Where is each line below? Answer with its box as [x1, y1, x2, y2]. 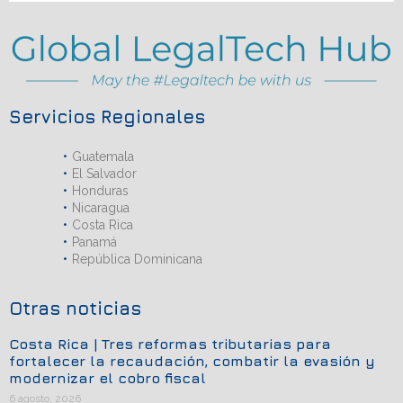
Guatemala [72, 148, 134, 164]
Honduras [72, 183, 129, 198]
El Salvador [72, 166, 137, 181]
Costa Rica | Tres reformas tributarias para [9, 335, 331, 352]
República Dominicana [72, 251, 202, 266]
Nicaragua [72, 200, 130, 215]
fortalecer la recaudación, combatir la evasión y [9, 352, 375, 369]
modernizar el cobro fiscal [9, 369, 206, 386]
